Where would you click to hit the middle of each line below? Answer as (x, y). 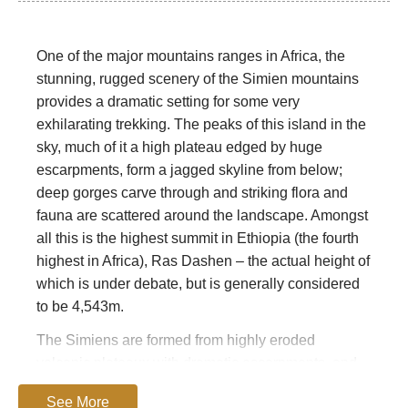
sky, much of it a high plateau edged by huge (179, 148)
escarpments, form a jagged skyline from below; (189, 170)
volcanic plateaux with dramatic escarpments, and (197, 363)
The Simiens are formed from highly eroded (176, 341)
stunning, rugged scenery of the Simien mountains (198, 79)
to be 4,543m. (80, 307)
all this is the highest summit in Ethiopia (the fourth (198, 239)
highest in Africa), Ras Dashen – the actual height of (203, 261)
